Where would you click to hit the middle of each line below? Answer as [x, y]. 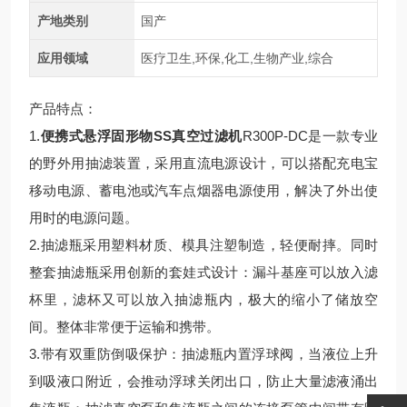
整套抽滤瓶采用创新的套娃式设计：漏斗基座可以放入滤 [203, 272]
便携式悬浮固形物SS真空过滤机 [141, 136]
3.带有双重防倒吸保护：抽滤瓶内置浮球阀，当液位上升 [203, 354]
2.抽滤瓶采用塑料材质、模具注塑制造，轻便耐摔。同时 [203, 245]
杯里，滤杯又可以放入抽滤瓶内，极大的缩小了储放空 [203, 299]
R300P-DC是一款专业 [310, 136]
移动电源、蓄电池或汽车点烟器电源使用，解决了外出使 [203, 190]
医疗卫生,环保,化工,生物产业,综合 [238, 58]
